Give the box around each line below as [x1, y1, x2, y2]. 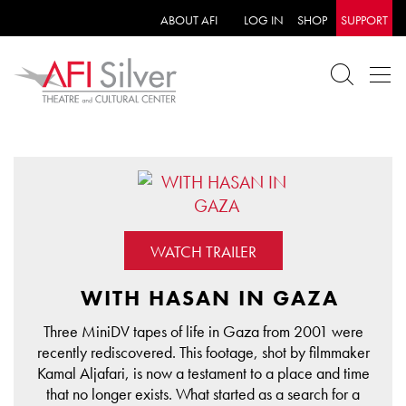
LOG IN [244, 12, 284, 28]
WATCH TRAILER [150, 241, 256, 262]
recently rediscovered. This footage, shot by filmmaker [36, 342, 370, 363]
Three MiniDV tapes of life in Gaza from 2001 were [43, 321, 363, 343]
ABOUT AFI [160, 12, 217, 28]
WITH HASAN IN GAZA [81, 284, 339, 313]
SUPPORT [341, 12, 388, 28]
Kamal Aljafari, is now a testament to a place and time [36, 362, 370, 384]
